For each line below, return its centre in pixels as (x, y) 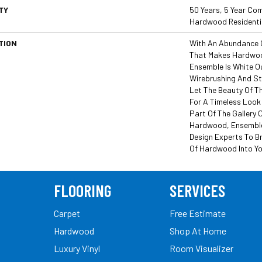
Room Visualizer (201, 248)
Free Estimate (198, 213)
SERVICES (197, 190)
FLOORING (82, 190)
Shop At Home (198, 230)
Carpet (67, 213)
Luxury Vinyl (77, 248)
